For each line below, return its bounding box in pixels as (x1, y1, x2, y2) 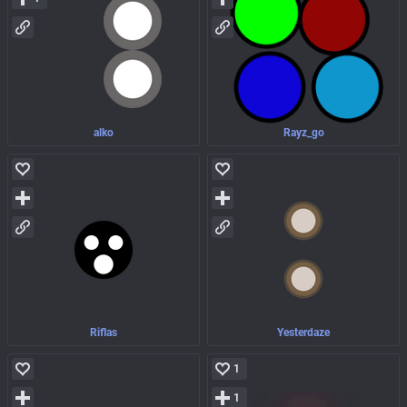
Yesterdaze (277, 326, 330, 339)
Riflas (90, 326, 117, 339)
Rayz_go (283, 126, 324, 139)
